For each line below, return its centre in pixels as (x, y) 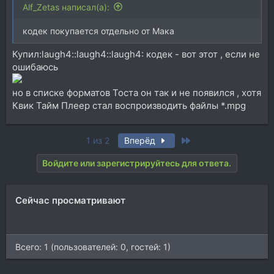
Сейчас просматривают (70, 201)
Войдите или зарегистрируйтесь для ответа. (137, 163)
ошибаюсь (35, 67)
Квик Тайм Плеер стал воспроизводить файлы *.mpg (129, 106)
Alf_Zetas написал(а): (66, 7)
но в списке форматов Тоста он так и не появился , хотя (137, 93)
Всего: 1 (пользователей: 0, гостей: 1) (93, 247)
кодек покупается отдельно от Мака (98, 31)
